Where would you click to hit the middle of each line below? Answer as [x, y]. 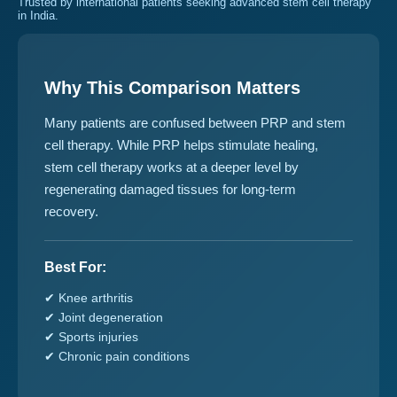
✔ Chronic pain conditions [117, 357]
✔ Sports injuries [91, 337]
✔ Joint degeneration [104, 318]
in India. [38, 16]
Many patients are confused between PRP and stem [195, 123]
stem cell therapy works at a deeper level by [171, 167]
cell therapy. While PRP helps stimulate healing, [181, 145]
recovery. [71, 211]
